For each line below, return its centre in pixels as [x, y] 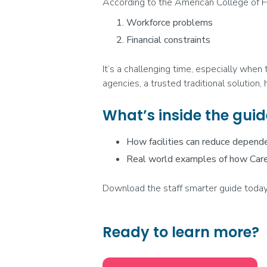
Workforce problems [170, 23]
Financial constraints [168, 40]
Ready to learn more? [181, 232]
